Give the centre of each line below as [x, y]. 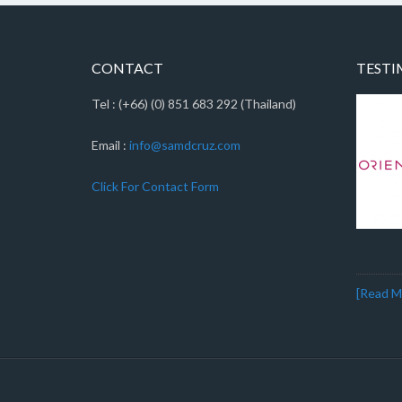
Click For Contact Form [155, 186]
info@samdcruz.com [185, 145]
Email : [110, 145]
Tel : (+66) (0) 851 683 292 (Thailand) [194, 104]
